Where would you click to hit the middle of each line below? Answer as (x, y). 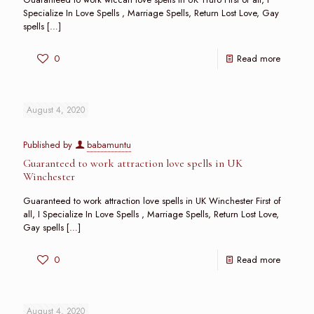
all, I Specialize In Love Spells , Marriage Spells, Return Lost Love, (151, 214)
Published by (49, 145)
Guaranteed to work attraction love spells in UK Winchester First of (152, 201)
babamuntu (109, 145)
